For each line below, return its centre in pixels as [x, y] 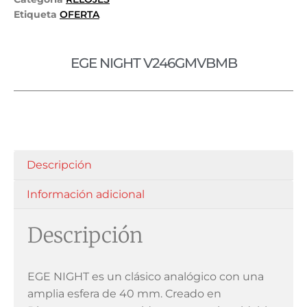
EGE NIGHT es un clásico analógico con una [146, 277]
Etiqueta [35, 15]
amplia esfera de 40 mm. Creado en [124, 294]
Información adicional [86, 194]
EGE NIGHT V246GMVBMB [153, 63]
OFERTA [79, 15]
